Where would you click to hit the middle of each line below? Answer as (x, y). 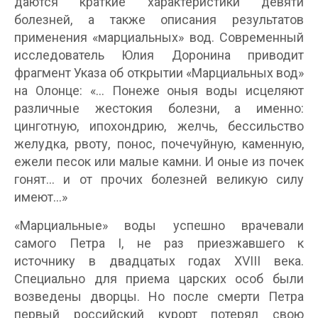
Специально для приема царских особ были (159, 278)
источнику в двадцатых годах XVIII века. (159, 261)
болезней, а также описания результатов (159, 19)
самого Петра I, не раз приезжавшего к (159, 243)
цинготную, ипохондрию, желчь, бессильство (159, 126)
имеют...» (41, 197)
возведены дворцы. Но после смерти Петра (159, 296)
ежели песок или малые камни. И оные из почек (159, 161)
